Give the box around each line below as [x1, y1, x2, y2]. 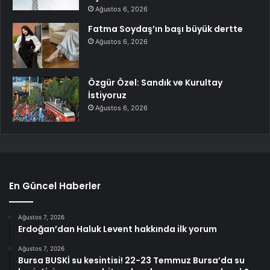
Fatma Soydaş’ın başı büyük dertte [88, 23, 243, 36]
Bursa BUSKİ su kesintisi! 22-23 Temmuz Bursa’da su [18, 254, 245, 267]
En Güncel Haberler [9, 180, 101, 193]
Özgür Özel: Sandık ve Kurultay [88, 77, 222, 89]
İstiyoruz [88, 89, 127, 102]
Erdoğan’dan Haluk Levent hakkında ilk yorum [18, 223, 217, 236]
